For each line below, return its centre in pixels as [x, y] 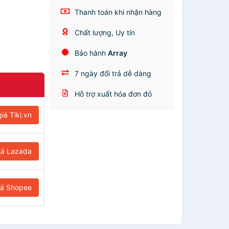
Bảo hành [90, 53]
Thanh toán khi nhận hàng [117, 12]
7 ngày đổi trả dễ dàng [112, 73]
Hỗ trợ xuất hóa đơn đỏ [112, 94]
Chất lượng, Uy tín [104, 32]
